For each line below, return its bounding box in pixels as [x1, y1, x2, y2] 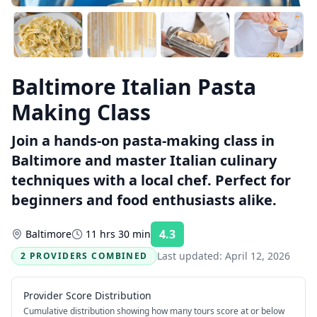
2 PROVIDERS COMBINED [21, 250, 148, 262]
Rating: [186, 233, 213, 245]
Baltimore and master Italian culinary [11, 151, 277, 170]
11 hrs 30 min [86, 227, 151, 241]
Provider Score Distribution [23, 289, 151, 302]
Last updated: [156, 249, 225, 263]
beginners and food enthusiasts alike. [11, 190, 277, 209]
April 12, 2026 [224, 249, 290, 263]
